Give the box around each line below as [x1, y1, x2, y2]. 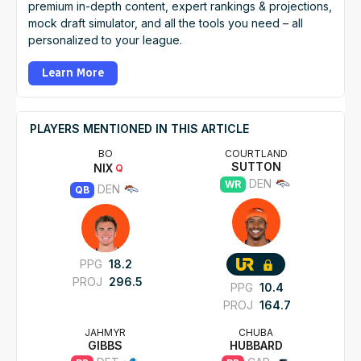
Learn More [42, 66, 104, 81]
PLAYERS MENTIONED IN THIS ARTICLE [30, 121, 249, 135]
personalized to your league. [28, 33, 182, 48]
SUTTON [230, 159, 281, 173]
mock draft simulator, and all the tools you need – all [28, 16, 303, 31]
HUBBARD [229, 338, 283, 353]
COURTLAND [231, 147, 288, 160]
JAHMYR [90, 326, 126, 339]
